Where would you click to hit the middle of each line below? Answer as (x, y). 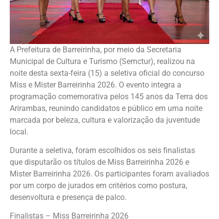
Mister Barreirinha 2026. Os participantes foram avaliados (109, 174)
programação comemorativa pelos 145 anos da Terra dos (109, 96)
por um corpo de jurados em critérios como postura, (99, 185)
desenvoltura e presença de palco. (68, 197)
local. (19, 131)
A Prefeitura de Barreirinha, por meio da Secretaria (96, 49)
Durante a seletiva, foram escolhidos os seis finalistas (102, 150)
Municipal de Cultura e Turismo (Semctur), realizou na (102, 61)
